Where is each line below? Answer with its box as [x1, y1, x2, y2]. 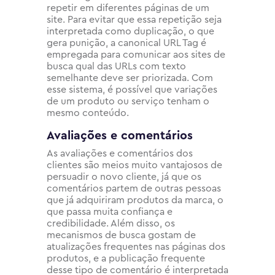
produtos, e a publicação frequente [47, 253, 205, 263]
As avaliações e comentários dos [47, 148, 193, 158]
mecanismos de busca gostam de [47, 230, 196, 240]
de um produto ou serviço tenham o [47, 96, 209, 106]
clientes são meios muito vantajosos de [47, 160, 222, 170]
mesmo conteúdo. [47, 107, 129, 118]
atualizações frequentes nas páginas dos [47, 241, 225, 252]
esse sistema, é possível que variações [47, 84, 217, 95]
